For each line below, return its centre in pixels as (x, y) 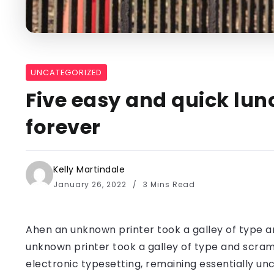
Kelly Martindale (89, 169)
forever (63, 127)
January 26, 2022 (91, 184)
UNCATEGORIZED (66, 72)
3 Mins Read (168, 184)
